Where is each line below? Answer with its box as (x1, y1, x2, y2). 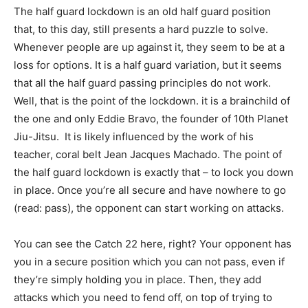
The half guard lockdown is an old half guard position (14, 4, 271, 18)
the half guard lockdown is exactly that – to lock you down (14, 165, 294, 179)
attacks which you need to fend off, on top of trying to (14, 290, 272, 304)
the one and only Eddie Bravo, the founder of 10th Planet (14, 111, 288, 125)
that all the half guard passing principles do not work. (14, 76, 271, 89)
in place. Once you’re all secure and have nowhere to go (14, 183, 286, 197)
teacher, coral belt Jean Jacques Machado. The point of (14, 147, 282, 161)
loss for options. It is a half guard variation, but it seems (14, 58, 282, 71)
